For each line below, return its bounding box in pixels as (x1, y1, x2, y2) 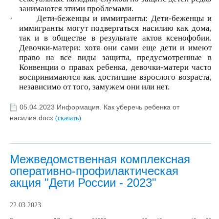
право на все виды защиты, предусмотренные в (19, 52, 212, 62)
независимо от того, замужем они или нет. (19, 82, 170, 91)
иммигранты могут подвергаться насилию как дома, (19, 23, 212, 33)
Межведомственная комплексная (10, 152, 190, 166)
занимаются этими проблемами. (19, 3, 133, 13)
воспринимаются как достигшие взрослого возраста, (19, 72, 212, 82)
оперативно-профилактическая (10, 164, 178, 177)
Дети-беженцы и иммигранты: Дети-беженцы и (13, 13, 212, 23)
